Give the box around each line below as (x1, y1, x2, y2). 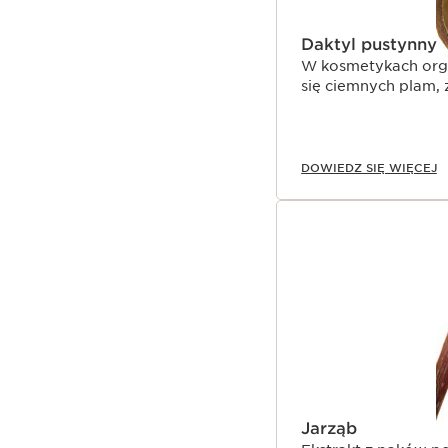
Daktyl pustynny (301, 35, 437, 55)
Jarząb (301, 419, 357, 439)
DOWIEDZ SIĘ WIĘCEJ (301, 161, 437, 176)
